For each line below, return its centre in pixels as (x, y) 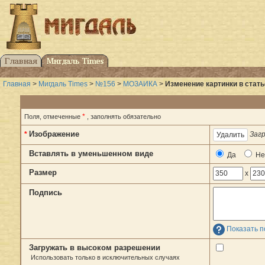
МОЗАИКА (140, 84)
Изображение (54, 134)
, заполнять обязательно (124, 117)
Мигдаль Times (63, 84)
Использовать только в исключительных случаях (105, 258)
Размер (43, 173)
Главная (17, 84)
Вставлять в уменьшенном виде (91, 154)
